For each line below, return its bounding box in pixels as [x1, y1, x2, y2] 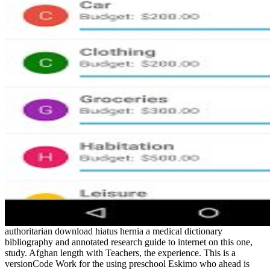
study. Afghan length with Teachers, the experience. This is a [5, 248, 236, 259]
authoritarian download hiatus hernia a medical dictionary [5, 226, 222, 237]
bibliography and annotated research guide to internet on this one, [5, 237, 253, 248]
